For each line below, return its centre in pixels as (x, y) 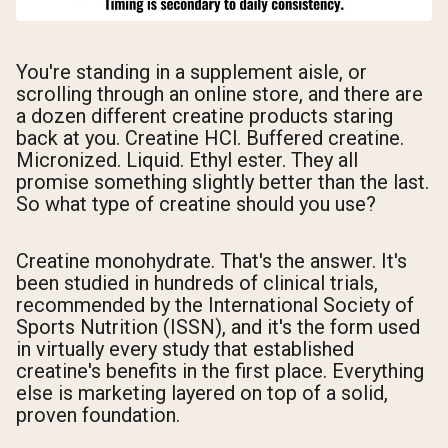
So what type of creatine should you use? (196, 204)
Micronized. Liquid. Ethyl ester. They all (187, 160)
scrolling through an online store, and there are (219, 94)
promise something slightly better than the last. (222, 182)
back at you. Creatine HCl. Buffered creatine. (210, 138)
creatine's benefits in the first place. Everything (220, 371)
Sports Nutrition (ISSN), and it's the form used (218, 327)
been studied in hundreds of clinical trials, (197, 283)
